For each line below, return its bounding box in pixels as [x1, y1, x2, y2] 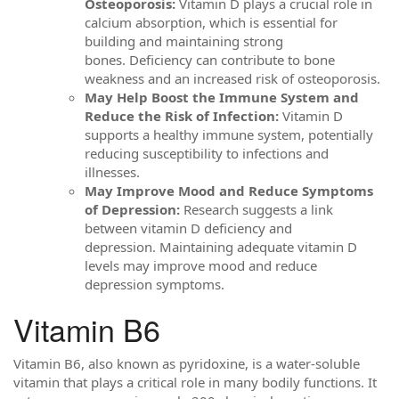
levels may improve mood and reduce [85, 256, 317, 274]
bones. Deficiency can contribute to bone [85, 50, 335, 69]
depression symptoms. [85, 274, 224, 293]
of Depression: [85, 199, 180, 218]
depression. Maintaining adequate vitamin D [85, 237, 357, 256]
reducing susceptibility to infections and [85, 143, 329, 162]
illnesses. [85, 162, 140, 181]
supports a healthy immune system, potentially [85, 125, 373, 143]
